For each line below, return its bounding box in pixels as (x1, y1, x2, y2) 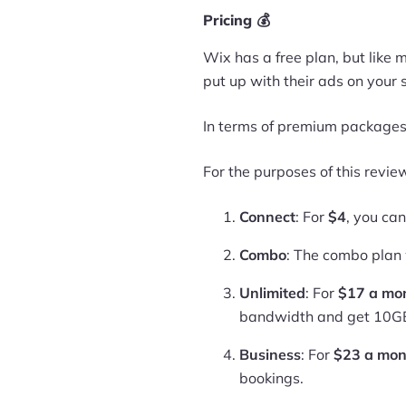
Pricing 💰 (203, 11, 270, 29)
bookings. (239, 369, 304, 387)
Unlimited (239, 284, 305, 302)
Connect (239, 208, 295, 226)
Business (239, 345, 301, 363)
